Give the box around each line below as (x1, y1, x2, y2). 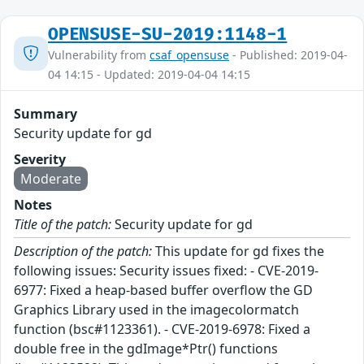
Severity (14, 150, 66, 169)
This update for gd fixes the (152, 242, 324, 261)
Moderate (20, 170, 81, 188)
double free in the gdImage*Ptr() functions (14, 340, 278, 358)
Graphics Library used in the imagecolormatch (14, 301, 299, 319)
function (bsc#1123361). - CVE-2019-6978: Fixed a (14, 320, 310, 339)
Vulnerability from (48, 47, 149, 63)
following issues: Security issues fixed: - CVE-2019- (14, 262, 318, 280)
